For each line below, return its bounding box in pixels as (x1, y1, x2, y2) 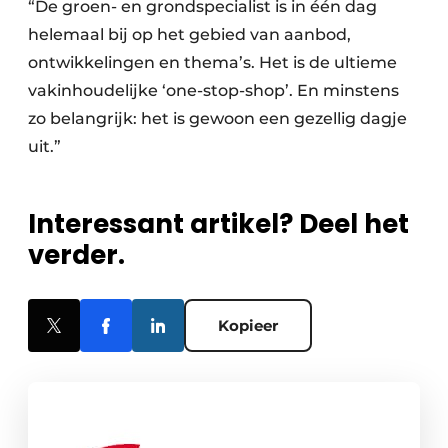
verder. (28, 237, 125, 274)
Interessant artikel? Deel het (28, 206, 409, 243)
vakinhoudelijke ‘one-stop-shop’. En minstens (28, 81, 399, 101)
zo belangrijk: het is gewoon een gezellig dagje (28, 109, 407, 129)
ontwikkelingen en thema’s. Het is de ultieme (28, 53, 397, 73)
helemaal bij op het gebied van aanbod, (28, 25, 351, 45)
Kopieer (218, 316, 278, 336)
